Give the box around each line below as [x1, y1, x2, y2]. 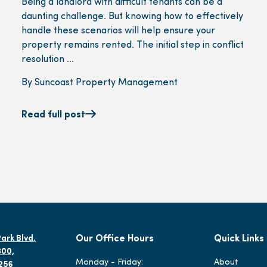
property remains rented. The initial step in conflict [21, 40, 244, 50]
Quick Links [214, 234, 264, 244]
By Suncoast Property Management [21, 77, 178, 88]
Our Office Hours [75, 234, 154, 244]
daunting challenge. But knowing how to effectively [21, 11, 243, 21]
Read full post [21, 110, 85, 120]
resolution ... [21, 54, 74, 64]
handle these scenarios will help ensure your [21, 26, 215, 36]
